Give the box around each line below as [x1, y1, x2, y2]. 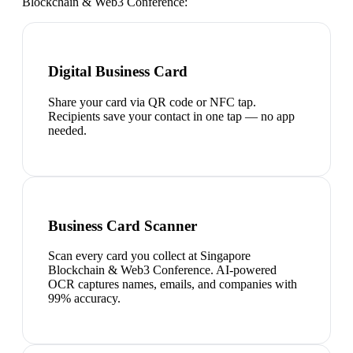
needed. [48, 123, 87, 137]
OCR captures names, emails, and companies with [48, 277, 297, 292]
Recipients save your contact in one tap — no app [48, 109, 295, 123]
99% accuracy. [48, 292, 121, 306]
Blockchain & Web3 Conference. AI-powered [48, 263, 277, 277]
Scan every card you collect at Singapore [48, 249, 251, 263]
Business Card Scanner [48, 217, 197, 234]
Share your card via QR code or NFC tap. [48, 95, 256, 109]
